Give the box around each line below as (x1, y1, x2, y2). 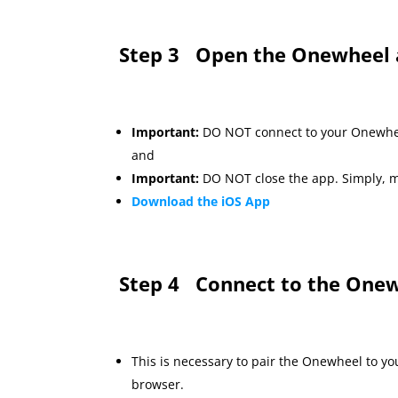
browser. (131, 375, 185, 393)
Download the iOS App (131, 193, 271, 211)
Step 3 (119, 41, 196, 68)
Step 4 (119, 269, 196, 297)
